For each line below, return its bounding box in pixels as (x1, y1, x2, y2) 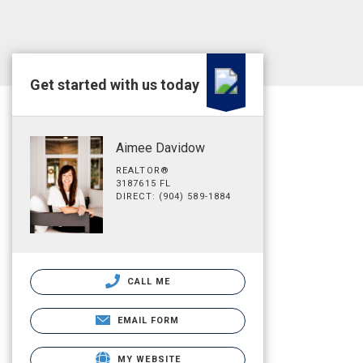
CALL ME (123, 275, 171, 287)
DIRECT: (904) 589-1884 (116, 191, 232, 202)
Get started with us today (30, 76, 199, 93)
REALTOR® (116, 165, 169, 176)
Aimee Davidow (116, 140, 205, 156)
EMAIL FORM (117, 314, 180, 326)
